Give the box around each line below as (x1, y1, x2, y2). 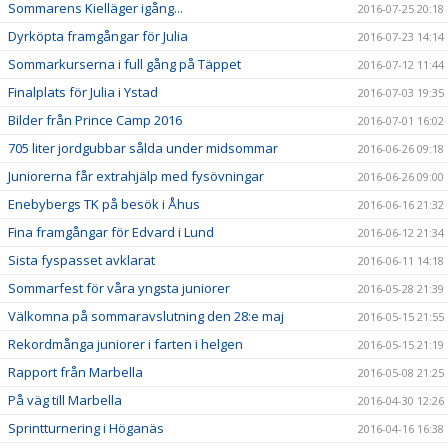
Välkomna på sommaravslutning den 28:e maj (8, 306, 284, 325)
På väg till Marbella (8, 390, 122, 409)
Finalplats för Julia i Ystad (8, 82, 158, 101)
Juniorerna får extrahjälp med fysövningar (8, 166, 264, 185)
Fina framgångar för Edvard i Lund (8, 222, 214, 241)
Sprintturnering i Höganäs (8, 418, 164, 437)
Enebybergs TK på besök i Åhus (8, 194, 200, 213)
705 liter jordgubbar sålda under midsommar (8, 138, 278, 157)
